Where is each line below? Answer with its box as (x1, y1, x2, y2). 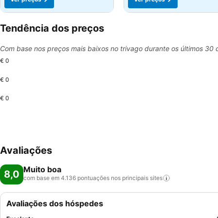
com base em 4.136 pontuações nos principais (23, 174, 148, 182)
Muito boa (23, 164, 61, 174)
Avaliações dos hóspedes (6, 199, 103, 208)
